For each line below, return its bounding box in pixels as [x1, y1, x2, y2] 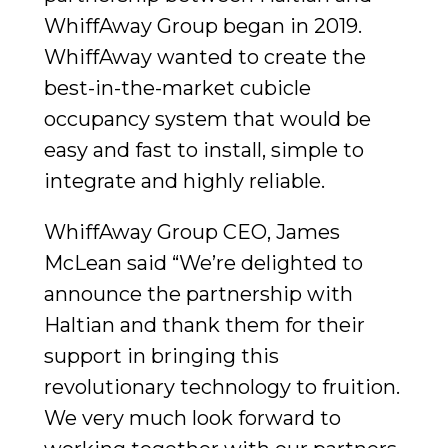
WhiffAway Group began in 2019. [44, 13, 362, 38]
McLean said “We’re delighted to [44, 250, 363, 275]
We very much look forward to [44, 405, 341, 430]
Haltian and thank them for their [44, 312, 365, 337]
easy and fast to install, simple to [44, 137, 364, 162]
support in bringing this [44, 343, 279, 368]
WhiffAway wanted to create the [44, 44, 366, 69]
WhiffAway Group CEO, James [44, 219, 340, 244]
